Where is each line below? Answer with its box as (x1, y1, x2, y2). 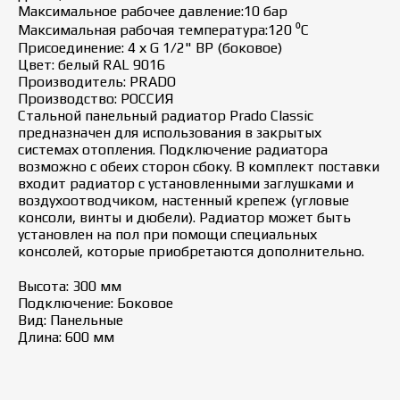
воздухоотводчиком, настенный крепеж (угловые (18, 191, 349, 209)
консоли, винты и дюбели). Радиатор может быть (18, 208, 351, 226)
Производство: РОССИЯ (18, 89, 173, 107)
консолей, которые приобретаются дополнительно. (18, 242, 364, 260)
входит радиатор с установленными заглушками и (18, 174, 354, 192)
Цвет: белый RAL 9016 (18, 55, 165, 73)
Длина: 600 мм (18, 328, 114, 346)
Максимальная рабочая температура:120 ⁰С (18, 21, 309, 38)
